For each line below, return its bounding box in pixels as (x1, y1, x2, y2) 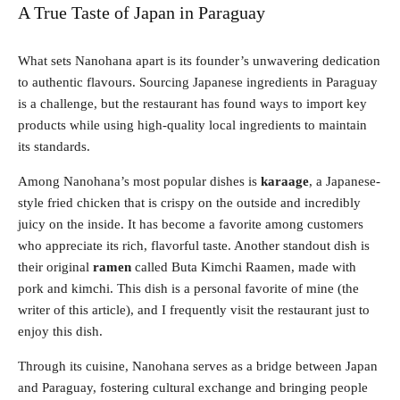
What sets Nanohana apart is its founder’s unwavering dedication (18, 53, 380, 68)
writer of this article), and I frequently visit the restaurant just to (18, 302, 370, 317)
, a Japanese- (309, 173, 380, 188)
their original (18, 259, 93, 274)
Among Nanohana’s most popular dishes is (18, 173, 261, 188)
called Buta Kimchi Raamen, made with (135, 259, 356, 274)
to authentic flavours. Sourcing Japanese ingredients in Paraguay (18, 74, 378, 89)
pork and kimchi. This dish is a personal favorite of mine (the (18, 280, 359, 296)
